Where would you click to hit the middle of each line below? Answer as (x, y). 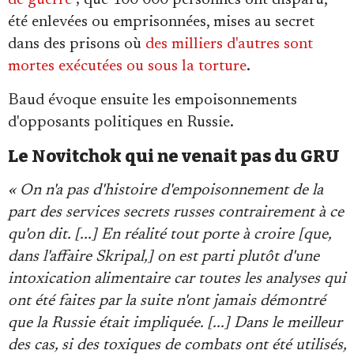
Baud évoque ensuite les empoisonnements (153, 100)
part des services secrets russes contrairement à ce (176, 212)
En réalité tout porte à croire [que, (216, 234)
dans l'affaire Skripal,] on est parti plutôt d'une (164, 256)
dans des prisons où (77, 44)
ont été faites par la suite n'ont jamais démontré (167, 301)
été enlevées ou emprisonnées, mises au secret (161, 22)
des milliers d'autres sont (229, 44)
